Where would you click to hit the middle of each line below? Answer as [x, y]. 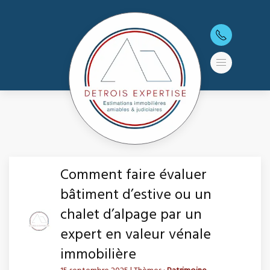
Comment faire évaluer [133, 175]
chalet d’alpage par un [131, 215]
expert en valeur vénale [136, 235]
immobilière [98, 255]
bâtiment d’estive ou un [136, 195]
